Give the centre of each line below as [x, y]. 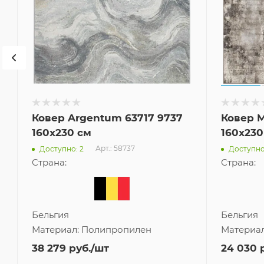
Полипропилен [116, 230]
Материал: [57, 230]
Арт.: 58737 [115, 148]
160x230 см [62, 133]
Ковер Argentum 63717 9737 [107, 118]
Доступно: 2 [62, 148]
